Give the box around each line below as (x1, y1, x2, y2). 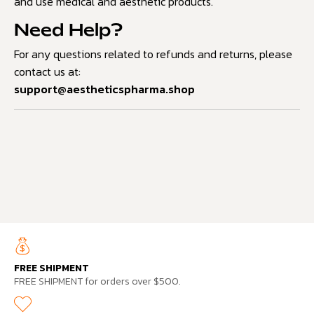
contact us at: (14, 62, 81, 80)
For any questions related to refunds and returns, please (14, 45, 292, 62)
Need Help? (14, 22, 123, 39)
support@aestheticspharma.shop (14, 80, 195, 97)
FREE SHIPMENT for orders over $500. (14, 274, 181, 289)
